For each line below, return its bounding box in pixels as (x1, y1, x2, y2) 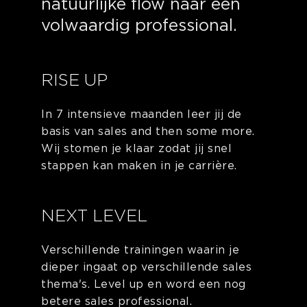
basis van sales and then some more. (41, 125, 255, 138)
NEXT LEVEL (41, 206, 147, 226)
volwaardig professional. (41, 15, 237, 36)
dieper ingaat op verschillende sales (41, 260, 251, 274)
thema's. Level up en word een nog (41, 278, 246, 291)
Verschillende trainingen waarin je (41, 243, 239, 257)
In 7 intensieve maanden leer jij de (41, 108, 242, 121)
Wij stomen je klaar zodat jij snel (41, 142, 232, 156)
